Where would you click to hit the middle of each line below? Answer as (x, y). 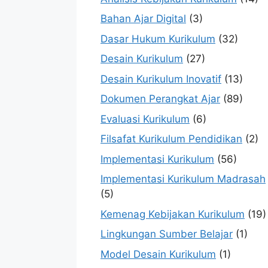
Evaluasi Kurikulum (145, 119)
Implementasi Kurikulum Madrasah (183, 179)
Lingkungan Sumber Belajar (167, 234)
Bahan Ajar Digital (143, 19)
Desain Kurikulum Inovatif (161, 79)
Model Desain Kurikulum (158, 254)
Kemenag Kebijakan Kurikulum (173, 214)
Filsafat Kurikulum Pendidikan (171, 139)
